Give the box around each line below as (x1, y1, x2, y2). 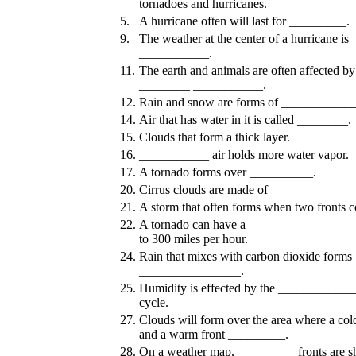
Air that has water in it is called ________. (139, 112, 351, 126)
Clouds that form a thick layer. (139, 130, 290, 144)
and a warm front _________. (139, 327, 288, 341)
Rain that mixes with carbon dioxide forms (139, 249, 352, 263)
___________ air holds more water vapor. (139, 147, 349, 161)
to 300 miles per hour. (139, 231, 248, 246)
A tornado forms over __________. (139, 164, 316, 179)
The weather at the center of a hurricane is (139, 31, 349, 45)
